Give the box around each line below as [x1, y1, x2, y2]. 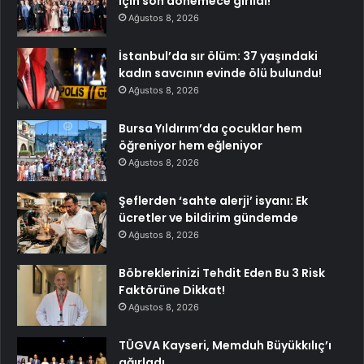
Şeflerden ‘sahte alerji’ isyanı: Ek [119, 192, 308, 209]
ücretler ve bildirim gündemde [119, 209, 298, 226]
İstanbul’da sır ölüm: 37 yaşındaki [119, 47, 318, 64]
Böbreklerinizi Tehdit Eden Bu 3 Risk [119, 264, 325, 281]
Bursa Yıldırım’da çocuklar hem [119, 119, 302, 136]
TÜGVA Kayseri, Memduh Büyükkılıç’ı [119, 336, 331, 353]
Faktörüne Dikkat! [119, 281, 225, 298]
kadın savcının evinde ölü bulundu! [119, 64, 322, 81]
